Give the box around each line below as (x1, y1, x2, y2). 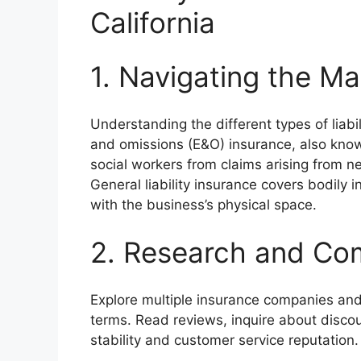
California (90, 5, 215, 39)
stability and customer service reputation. (90, 331, 359, 348)
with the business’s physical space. (90, 196, 317, 213)
